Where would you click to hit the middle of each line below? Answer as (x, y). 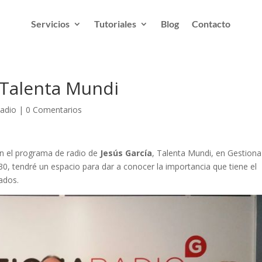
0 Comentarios (54, 110)
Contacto (211, 23)
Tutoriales (116, 23)
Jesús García (126, 153)
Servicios (51, 23)
